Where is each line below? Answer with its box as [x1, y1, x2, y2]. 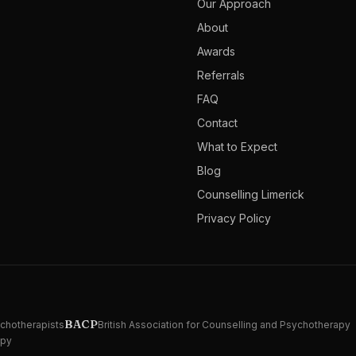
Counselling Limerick [197, 187, 304, 201]
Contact [197, 115, 238, 130]
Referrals [197, 68, 245, 82]
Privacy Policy [197, 211, 271, 225]
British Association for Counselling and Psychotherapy [98, 318, 350, 331]
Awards [197, 44, 235, 58]
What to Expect [197, 139, 277, 153]
